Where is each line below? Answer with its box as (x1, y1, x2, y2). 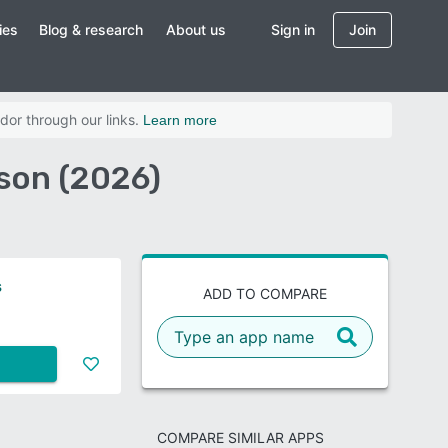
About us (166, 21, 227, 38)
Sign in (271, 21, 315, 38)
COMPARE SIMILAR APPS (156, 429, 324, 446)
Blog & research (39, 21, 144, 38)
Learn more (143, 112, 217, 128)
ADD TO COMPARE (203, 285, 327, 302)
